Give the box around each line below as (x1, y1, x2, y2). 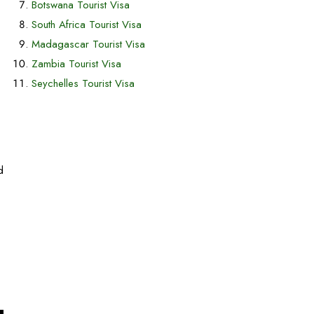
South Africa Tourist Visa (32, 17, 142, 32)
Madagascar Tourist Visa (32, 36, 145, 52)
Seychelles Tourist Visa (32, 76, 135, 91)
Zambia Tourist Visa (32, 56, 121, 71)
